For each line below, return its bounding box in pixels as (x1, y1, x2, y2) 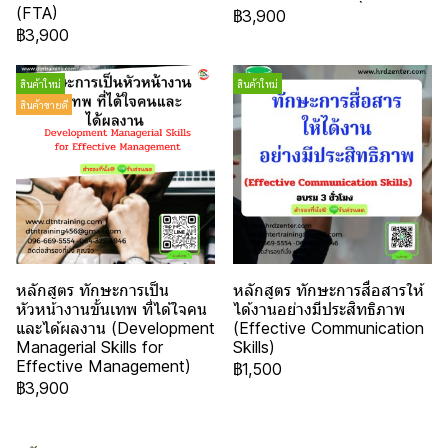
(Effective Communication (233, 318, 424, 338)
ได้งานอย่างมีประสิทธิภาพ (233, 299, 405, 319)
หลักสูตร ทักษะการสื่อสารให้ (233, 280, 424, 300)
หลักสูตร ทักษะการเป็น (16, 280, 169, 300)
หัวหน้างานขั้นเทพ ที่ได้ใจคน (16, 299, 207, 319)
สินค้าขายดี (20, 98, 68, 111)
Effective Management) (16, 356, 191, 376)
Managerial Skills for (16, 337, 163, 357)
